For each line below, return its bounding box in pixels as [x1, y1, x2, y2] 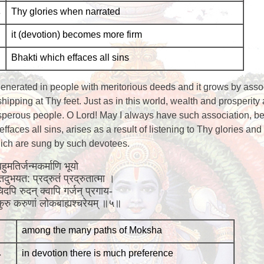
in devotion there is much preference [21, 248, 173, 258]
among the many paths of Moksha [21, 225, 162, 235]
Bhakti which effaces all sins [11, 52, 129, 62]
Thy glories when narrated [11, 6, 120, 16]
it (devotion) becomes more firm [11, 29, 142, 39]
